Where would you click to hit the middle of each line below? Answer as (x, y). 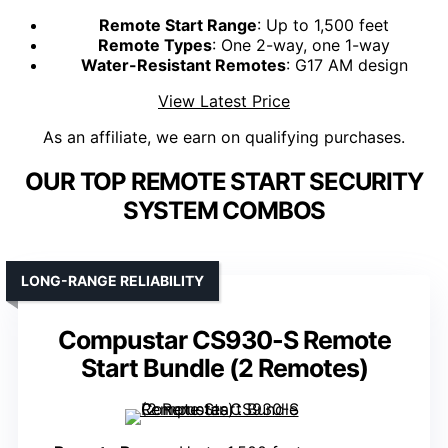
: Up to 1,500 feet (323, 25)
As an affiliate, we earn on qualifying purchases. (224, 137)
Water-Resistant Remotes (183, 65)
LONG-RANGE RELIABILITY (112, 281)
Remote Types (155, 45)
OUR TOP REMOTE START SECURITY (224, 182)
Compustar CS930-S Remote (224, 340)
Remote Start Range (178, 25)
